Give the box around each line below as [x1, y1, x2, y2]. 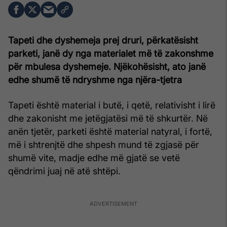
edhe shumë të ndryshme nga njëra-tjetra [8, 74, 182, 85]
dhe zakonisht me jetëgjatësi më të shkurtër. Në [8, 112, 208, 124]
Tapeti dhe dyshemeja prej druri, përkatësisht [8, 34, 198, 46]
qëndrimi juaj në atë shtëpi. [8, 165, 121, 176]
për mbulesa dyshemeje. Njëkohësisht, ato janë [8, 61, 206, 72]
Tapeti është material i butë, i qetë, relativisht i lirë [8, 99, 215, 110]
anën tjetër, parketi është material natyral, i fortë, [8, 126, 212, 137]
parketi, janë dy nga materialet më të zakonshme [8, 48, 213, 59]
